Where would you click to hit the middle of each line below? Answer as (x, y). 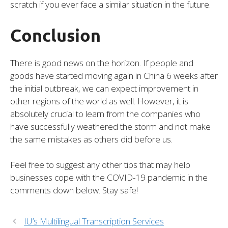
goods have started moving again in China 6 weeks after (114, 75)
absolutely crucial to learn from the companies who (105, 113)
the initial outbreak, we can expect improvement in (104, 88)
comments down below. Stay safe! (74, 190)
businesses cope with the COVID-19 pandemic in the (109, 178)
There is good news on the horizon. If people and (102, 63)
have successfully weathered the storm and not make (110, 126)
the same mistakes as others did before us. (91, 139)
